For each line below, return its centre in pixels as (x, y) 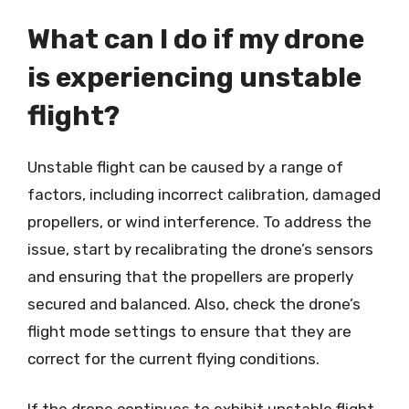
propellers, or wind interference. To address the (199, 221)
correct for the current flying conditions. (173, 358)
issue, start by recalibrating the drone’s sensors (200, 249)
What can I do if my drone (196, 39)
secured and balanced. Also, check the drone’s (194, 304)
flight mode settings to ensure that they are (189, 331)
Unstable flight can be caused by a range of (185, 167)
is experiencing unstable (194, 77)
